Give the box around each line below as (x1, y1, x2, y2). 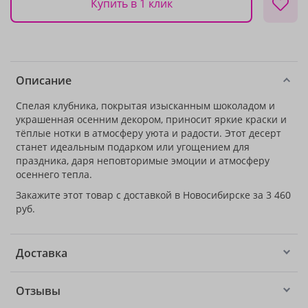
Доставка (16, 245, 67, 261)
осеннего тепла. (16, 168, 92, 181)
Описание (16, 73, 71, 88)
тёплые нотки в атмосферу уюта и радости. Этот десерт (16, 126, 281, 140)
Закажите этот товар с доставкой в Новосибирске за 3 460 (16, 188, 291, 201)
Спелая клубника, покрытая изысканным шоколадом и (16, 99, 275, 112)
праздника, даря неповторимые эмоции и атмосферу (16, 154, 269, 167)
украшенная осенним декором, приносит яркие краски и (16, 113, 287, 126)
